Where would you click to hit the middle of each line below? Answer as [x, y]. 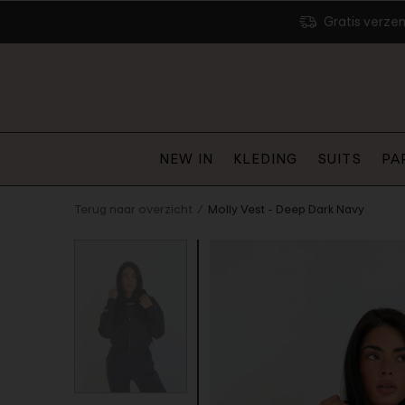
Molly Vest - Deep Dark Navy [286, 209]
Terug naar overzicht [133, 209]
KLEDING [265, 158]
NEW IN [186, 158]
